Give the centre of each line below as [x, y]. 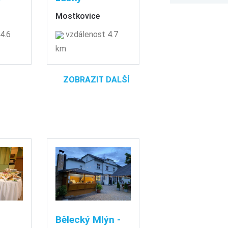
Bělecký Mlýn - [88, 220]
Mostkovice [78, 16]
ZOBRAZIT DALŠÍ [96, 79]
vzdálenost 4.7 [91, 34]
